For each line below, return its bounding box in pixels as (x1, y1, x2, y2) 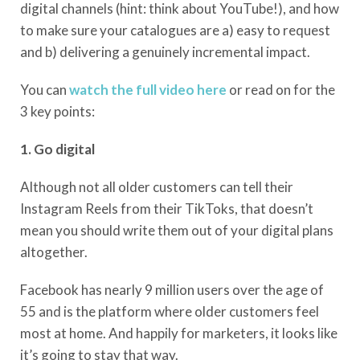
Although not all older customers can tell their (20, 178, 293, 196)
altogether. (20, 243, 88, 261)
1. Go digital (20, 141, 95, 158)
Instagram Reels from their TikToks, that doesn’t (20, 200, 313, 218)
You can (20, 81, 69, 99)
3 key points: (20, 103, 95, 121)
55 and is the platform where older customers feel (20, 303, 319, 321)
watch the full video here (69, 81, 227, 99)
